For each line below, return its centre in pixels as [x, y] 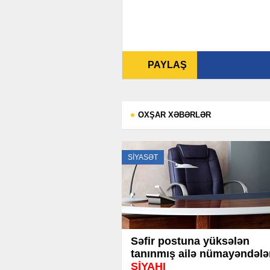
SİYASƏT [143, 158]
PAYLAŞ [168, 65]
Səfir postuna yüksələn [190, 241]
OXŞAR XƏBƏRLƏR [174, 115]
